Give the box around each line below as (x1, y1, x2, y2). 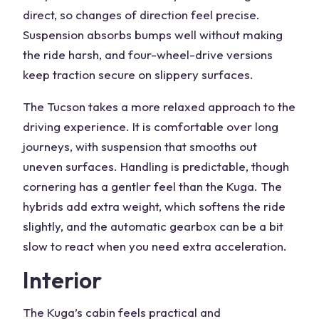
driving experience (23, 119, 126, 134)
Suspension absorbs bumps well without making (23, 27, 283, 42)
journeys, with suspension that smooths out (23, 139, 257, 154)
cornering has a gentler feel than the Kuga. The (23, 179, 282, 194)
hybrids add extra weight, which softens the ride (23, 199, 286, 214)
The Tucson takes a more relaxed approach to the (23, 99, 296, 114)
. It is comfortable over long (126, 119, 278, 134)
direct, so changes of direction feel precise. (23, 7, 260, 22)
